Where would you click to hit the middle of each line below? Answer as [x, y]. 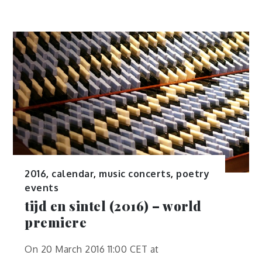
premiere [56, 222]
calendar [73, 173]
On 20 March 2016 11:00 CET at [92, 249]
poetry [193, 173]
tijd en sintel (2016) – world [113, 206]
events [42, 187]
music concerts [135, 173]
